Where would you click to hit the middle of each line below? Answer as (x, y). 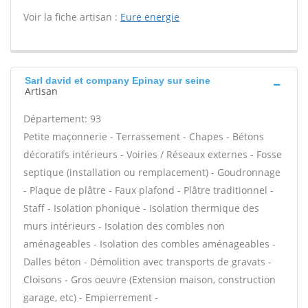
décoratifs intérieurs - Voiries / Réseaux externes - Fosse (153, 154)
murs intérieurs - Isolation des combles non (124, 226)
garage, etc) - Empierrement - (91, 297)
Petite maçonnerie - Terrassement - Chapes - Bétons (144, 136)
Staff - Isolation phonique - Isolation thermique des (141, 208)
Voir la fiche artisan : (72, 17)
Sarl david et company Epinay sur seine (118, 80)
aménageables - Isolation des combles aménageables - (150, 244)
